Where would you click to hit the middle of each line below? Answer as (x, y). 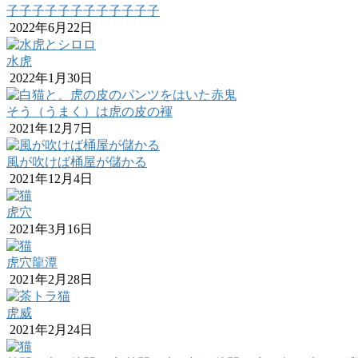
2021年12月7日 (50, 129)
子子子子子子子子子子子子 (83, 11)
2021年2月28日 (50, 280)
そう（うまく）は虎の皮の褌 (89, 112)
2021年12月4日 (50, 179)
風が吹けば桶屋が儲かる (77, 162)
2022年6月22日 (50, 28)
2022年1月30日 (50, 78)
